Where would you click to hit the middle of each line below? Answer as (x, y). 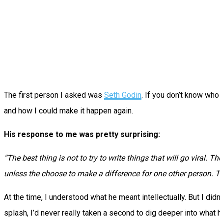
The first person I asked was (54, 95)
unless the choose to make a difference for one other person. (110, 174)
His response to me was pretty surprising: (82, 135)
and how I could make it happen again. (69, 111)
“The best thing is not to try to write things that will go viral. (107, 158)
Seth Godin (123, 95)
